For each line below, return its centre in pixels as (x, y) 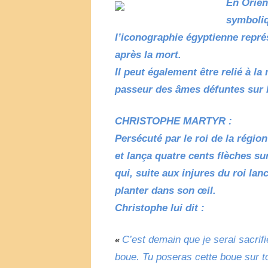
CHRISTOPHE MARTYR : (173, 121)
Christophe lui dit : (160, 208)
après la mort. (148, 54)
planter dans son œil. (165, 190)
